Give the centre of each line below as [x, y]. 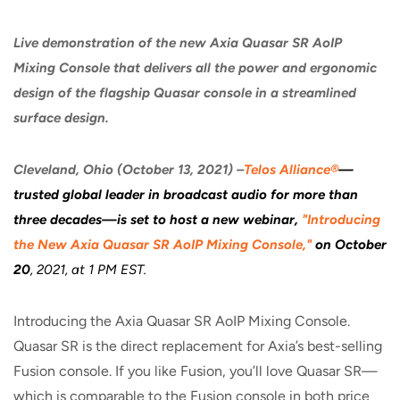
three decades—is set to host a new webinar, [158, 220]
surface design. [61, 118]
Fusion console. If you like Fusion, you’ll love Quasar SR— [196, 371]
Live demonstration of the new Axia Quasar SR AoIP [178, 43]
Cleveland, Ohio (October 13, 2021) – [129, 170]
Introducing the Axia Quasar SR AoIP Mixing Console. [182, 321]
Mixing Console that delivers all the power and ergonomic [195, 68]
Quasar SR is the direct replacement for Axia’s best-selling [198, 346]
